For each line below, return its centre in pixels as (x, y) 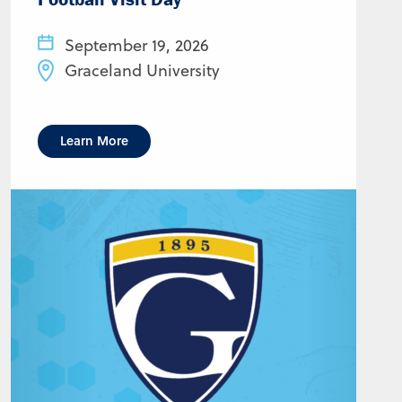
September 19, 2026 (137, 45)
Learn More (94, 140)
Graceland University (142, 70)
